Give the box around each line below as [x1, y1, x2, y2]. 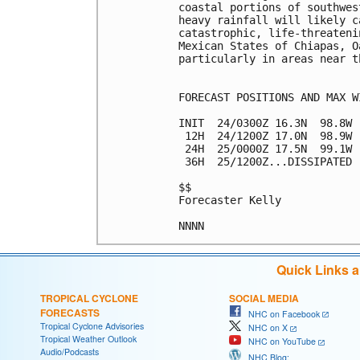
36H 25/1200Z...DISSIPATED [178, 154, 352, 168]
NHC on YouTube [241, 335, 316, 348]
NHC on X [241, 321, 288, 334]
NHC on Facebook [241, 307, 320, 320]
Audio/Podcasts [40, 345, 99, 358]
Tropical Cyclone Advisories [40, 319, 144, 332]
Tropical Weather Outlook [40, 332, 137, 345]
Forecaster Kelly [178, 193, 281, 207]
